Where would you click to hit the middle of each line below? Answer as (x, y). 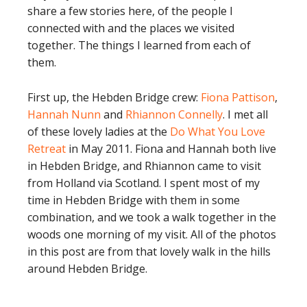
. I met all (245, 114)
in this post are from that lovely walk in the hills (149, 251)
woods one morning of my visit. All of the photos (152, 234)
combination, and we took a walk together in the (152, 217)
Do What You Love (218, 132)
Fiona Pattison (238, 97)
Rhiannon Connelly (174, 114)
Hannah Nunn (64, 114)
